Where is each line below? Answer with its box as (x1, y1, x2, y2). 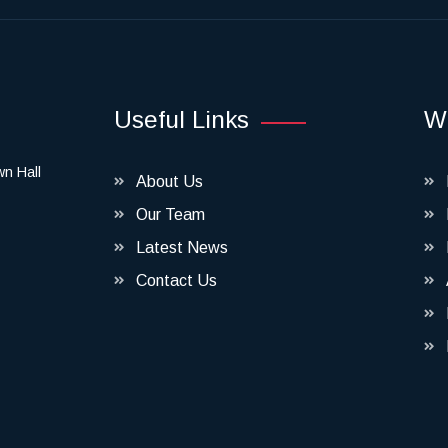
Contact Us (135, 272, 217, 289)
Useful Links (113, 106, 249, 133)
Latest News (135, 239, 228, 256)
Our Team (135, 206, 205, 223)
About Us (135, 173, 203, 190)
